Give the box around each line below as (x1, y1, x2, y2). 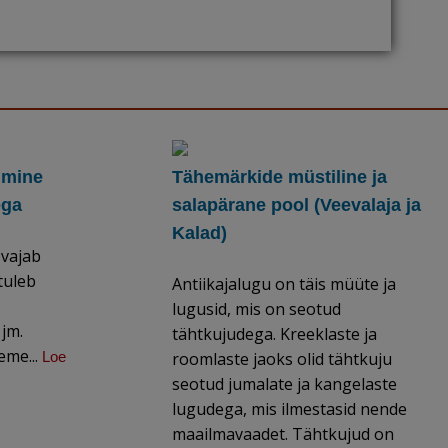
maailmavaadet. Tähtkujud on (172, 423, 395, 445)
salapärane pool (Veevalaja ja (172, 195, 422, 215)
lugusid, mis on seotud (172, 298, 342, 320)
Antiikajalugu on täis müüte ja (172, 273, 397, 295)
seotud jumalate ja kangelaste (172, 373, 398, 395)
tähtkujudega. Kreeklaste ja (172, 323, 378, 345)
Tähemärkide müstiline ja (172, 167, 388, 187)
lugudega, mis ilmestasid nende (172, 398, 408, 420)
